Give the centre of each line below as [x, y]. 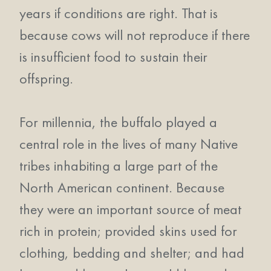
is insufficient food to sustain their [113, 57]
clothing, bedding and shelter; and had [132, 253]
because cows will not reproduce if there [135, 35]
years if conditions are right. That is [119, 13]
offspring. [46, 78]
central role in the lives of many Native [129, 144]
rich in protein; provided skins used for [128, 231]
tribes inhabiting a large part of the [119, 165]
